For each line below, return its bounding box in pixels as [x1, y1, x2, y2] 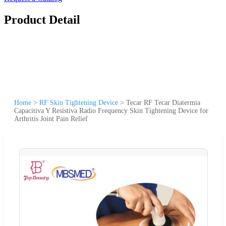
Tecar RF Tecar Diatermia [126, 98, 200, 106]
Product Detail [4, 13, 80, 26]
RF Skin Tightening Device [39, 98, 118, 106]
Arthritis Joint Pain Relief [14, 115, 88, 123]
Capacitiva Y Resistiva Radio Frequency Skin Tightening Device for [14, 106, 208, 115]
